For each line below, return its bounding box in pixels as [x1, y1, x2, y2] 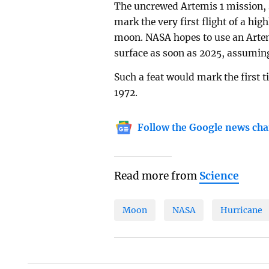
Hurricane [220, 204, 263, 216]
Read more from [114, 169, 200, 183]
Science [199, 169, 240, 183]
